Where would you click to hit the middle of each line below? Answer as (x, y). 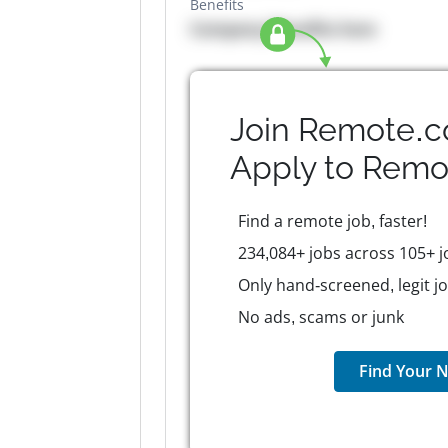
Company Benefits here (283, 29)
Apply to (296, 167)
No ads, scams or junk (320, 317)
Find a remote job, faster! (332, 221)
